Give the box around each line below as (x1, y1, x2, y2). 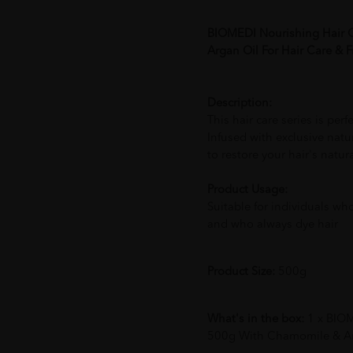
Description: (206, 97, 272, 110)
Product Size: (206, 266, 275, 278)
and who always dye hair (206, 218, 338, 231)
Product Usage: (206, 184, 288, 196)
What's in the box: (206, 313, 307, 325)
